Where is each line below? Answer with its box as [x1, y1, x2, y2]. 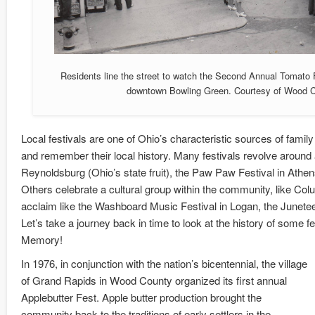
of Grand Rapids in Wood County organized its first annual [21, 273, 287, 288]
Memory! [21, 232, 63, 247]
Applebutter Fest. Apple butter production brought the [21, 290, 262, 305]
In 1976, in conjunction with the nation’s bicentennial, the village [21, 256, 307, 271]
